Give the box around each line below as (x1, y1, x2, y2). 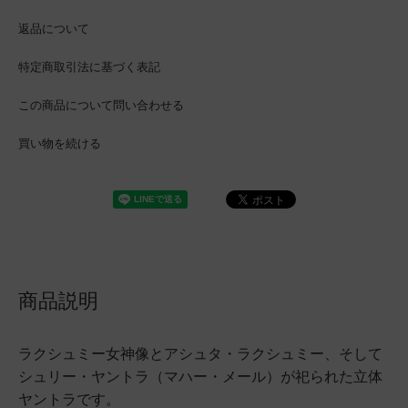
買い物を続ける (18, 137, 101, 150)
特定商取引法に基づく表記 (18, 60, 160, 74)
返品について (18, 22, 89, 36)
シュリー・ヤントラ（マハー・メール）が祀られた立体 (18, 369, 382, 384)
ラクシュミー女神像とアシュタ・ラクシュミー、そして (18, 346, 382, 362)
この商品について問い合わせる (18, 98, 184, 112)
